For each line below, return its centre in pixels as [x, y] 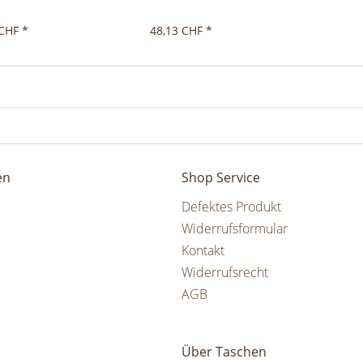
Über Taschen [224, 351]
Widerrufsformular [235, 228]
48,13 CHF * [181, 30]
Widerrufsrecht [225, 272]
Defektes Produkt [231, 206]
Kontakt [203, 250]
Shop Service [221, 177]
